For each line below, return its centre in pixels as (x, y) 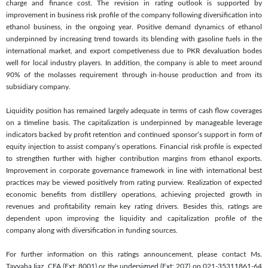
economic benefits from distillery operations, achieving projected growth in (134, 194)
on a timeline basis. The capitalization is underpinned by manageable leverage (134, 122)
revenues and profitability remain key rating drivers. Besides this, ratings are (134, 206)
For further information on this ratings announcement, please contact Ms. (134, 254)
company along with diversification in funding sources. (92, 230)
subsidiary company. (38, 86)
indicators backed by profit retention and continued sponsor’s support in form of (134, 134)
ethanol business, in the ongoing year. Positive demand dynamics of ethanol (134, 27)
